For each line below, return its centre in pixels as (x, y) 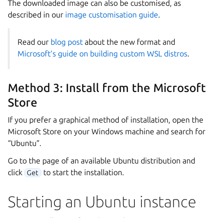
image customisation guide (112, 14)
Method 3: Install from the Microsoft (107, 88)
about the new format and (129, 42)
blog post (67, 42)
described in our (36, 14)
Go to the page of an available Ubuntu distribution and (101, 160)
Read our (34, 42)
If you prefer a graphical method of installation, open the (106, 119)
